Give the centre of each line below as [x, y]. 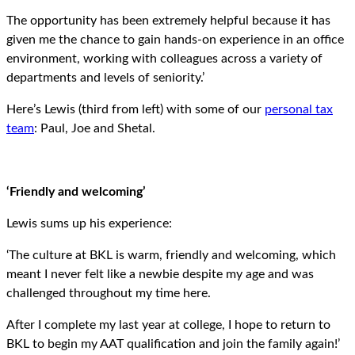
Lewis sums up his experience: [89, 224]
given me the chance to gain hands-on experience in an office [175, 40]
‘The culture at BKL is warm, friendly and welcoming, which [171, 256]
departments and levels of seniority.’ [105, 78]
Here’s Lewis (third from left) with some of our [136, 110]
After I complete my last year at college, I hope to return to [168, 325]
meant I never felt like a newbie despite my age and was [160, 275]
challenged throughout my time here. [109, 294]
